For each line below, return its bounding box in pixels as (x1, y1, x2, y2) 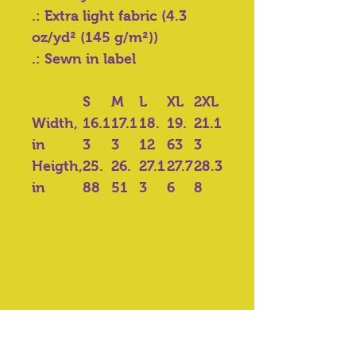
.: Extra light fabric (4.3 (32, 8, 187, 25)
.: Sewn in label (32, 51, 136, 68)
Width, (32, 115, 78, 132)
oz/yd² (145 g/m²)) (32, 29, 158, 46)
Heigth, (32, 158, 83, 175)
